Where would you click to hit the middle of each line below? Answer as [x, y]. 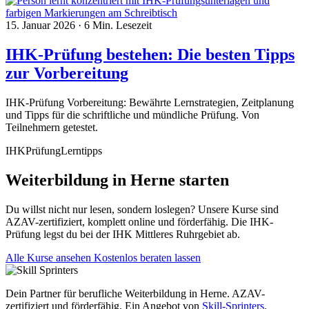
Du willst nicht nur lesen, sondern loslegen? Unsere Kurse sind [142, 209]
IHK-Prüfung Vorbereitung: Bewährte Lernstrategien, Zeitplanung [150, 103]
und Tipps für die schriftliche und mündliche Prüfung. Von [132, 115]
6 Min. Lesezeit [118, 26]
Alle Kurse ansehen [50, 257]
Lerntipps [81, 151]
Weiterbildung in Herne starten [117, 180]
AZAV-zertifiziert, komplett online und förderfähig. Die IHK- [139, 221]
